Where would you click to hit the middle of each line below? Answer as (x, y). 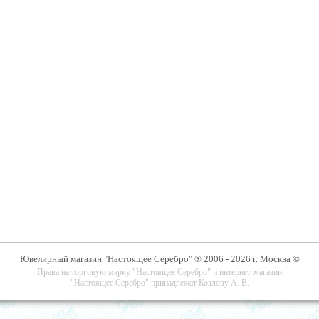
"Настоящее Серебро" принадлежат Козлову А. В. (159, 283)
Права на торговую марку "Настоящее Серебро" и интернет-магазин (159, 272)
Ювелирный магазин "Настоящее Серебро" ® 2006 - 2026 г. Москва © (159, 259)
